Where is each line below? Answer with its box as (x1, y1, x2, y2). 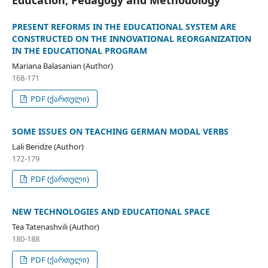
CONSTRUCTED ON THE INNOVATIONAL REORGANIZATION (11, 32, 251, 44)
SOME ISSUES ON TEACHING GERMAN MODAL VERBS (11, 125, 229, 137)
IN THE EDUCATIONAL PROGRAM (11, 44, 147, 56)
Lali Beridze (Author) (11, 141, 84, 152)
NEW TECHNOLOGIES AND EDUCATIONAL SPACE (11, 206, 210, 218)
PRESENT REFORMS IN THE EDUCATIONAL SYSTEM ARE (11, 20, 236, 32)
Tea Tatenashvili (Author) (11, 221, 99, 233)
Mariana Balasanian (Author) (11, 60, 113, 71)
